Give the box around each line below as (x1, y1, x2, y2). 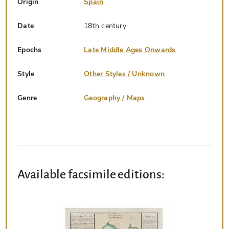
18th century (84, 20, 126, 31)
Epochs (17, 44, 42, 55)
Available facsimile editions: (17, 167, 165, 181)
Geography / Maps (84, 93, 145, 103)
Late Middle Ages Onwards (84, 44, 176, 55)
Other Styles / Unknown (84, 68, 165, 79)
